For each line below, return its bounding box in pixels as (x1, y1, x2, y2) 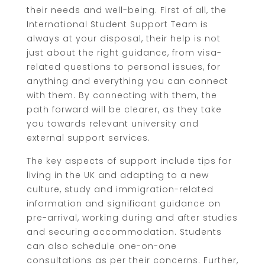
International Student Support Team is (27, 18, 208, 30)
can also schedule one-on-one (27, 240, 177, 252)
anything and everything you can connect (27, 75, 228, 87)
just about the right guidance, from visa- (27, 46, 222, 59)
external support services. (27, 131, 150, 144)
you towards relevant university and (27, 117, 199, 130)
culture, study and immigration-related (27, 183, 214, 195)
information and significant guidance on (27, 197, 221, 209)
